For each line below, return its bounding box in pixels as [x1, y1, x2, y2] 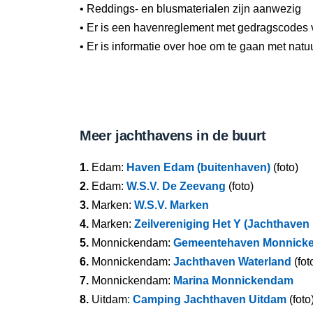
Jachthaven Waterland [173, 256, 291, 268]
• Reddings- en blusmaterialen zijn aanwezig [80, 3, 301, 15]
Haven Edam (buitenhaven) [126, 161, 270, 173]
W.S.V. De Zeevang [126, 180, 226, 192]
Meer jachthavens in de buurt [80, 128, 266, 143]
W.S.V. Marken [134, 199, 209, 211]
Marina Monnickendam [173, 275, 293, 286]
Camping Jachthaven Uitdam [133, 293, 286, 305]
